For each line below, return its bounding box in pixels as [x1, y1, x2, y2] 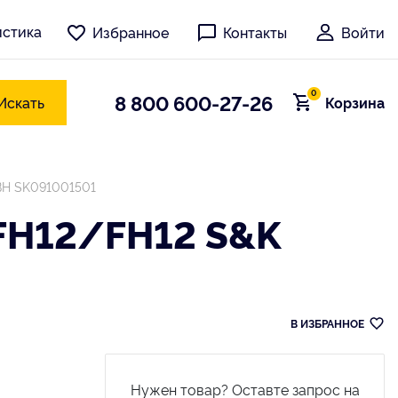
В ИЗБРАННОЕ [291, 315, 364, 330]
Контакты [223, 21, 287, 42]
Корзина [324, 92, 385, 112]
